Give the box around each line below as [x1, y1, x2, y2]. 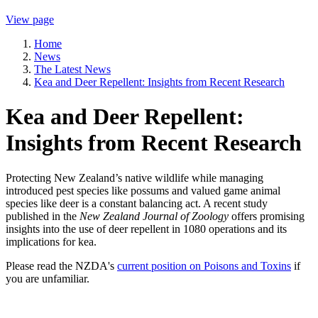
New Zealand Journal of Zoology [79, 209, 229, 222]
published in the [6, 209, 79, 222]
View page [6, 13, 54, 26]
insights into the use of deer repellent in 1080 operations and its [6, 222, 287, 235]
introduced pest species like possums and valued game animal [6, 184, 280, 197]
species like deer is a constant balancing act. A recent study [6, 197, 268, 209]
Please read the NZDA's [6, 259, 117, 272]
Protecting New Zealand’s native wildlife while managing [6, 171, 263, 184]
